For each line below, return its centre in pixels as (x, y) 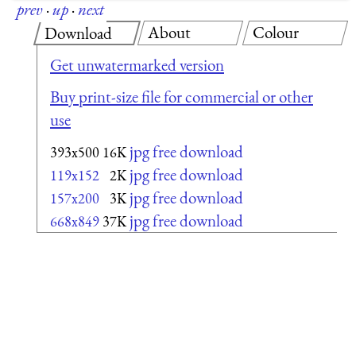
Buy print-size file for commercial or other (182, 96)
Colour (275, 32)
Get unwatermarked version (137, 65)
